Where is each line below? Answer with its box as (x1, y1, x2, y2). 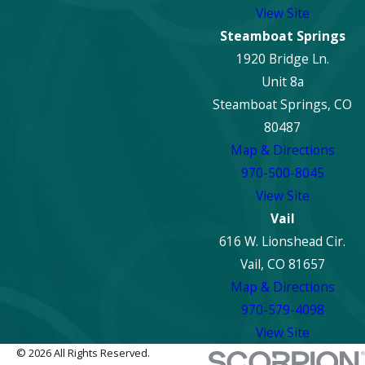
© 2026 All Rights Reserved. (15, 345, 150, 360)
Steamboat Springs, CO (213, 95, 353, 113)
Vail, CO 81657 (240, 254, 325, 273)
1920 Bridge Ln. (235, 49, 329, 68)
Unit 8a (261, 72, 304, 90)
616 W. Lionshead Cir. (219, 231, 346, 250)
